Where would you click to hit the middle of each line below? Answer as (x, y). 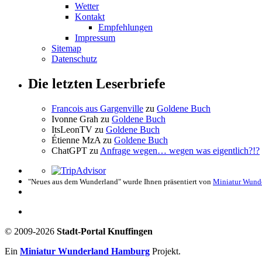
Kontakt (90, 17)
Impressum (95, 38)
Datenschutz (74, 59)
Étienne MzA (76, 140)
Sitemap (66, 49)
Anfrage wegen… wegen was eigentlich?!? (180, 151)
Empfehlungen (125, 27)
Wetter (87, 6)
